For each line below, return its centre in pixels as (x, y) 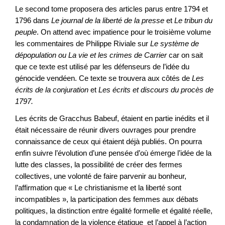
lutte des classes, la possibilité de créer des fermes (99, 165)
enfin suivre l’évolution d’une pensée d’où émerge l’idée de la (113, 153)
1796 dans (33, 20)
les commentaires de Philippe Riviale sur (83, 43)
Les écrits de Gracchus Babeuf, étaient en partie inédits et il (112, 119)
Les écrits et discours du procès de (155, 89)
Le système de (175, 43)
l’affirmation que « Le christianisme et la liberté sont (98, 188)
